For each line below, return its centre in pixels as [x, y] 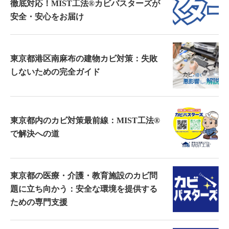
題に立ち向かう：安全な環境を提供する [84, 189]
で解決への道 [35, 134]
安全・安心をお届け [47, 17]
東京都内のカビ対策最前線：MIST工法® [85, 120]
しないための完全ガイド [55, 72]
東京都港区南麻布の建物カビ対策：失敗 [84, 59]
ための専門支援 [39, 202]
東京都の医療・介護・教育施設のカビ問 [84, 176]
